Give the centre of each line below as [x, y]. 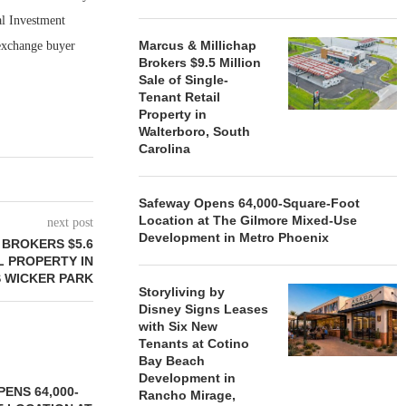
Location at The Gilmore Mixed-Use [248, 220]
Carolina [165, 149]
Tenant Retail [180, 97]
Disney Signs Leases [204, 309]
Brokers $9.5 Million [200, 63]
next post [71, 222]
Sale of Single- [184, 80]
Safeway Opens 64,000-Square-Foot [250, 203]
